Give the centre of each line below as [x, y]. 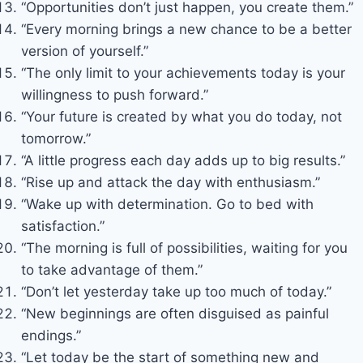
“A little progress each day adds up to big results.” [183, 161]
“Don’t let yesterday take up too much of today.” [176, 292]
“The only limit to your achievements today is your [183, 73]
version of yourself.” [84, 51]
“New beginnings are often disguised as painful [175, 314]
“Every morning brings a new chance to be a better [186, 30]
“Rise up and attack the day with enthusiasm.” [170, 183]
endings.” [51, 336]
